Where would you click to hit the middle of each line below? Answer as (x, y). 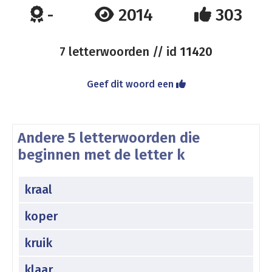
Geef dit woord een (131, 84)
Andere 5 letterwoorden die (109, 138)
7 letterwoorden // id (120, 52)
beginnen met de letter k (101, 155)
